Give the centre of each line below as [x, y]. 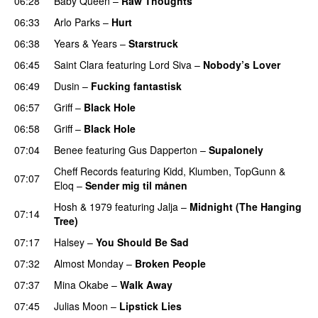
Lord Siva [170, 64]
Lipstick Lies [150, 306]
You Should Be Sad [142, 242]
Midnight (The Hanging [246, 206]
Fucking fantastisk [136, 86]
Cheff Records [86, 171]
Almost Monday [89, 263]
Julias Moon [81, 306]
